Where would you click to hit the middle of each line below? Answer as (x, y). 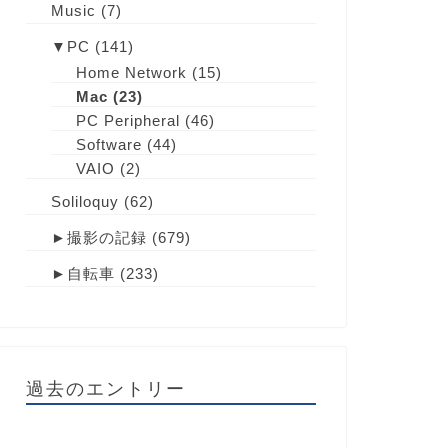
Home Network (131, 72)
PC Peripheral (127, 120)
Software (108, 144)
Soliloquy (84, 201)
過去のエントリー (105, 388)
